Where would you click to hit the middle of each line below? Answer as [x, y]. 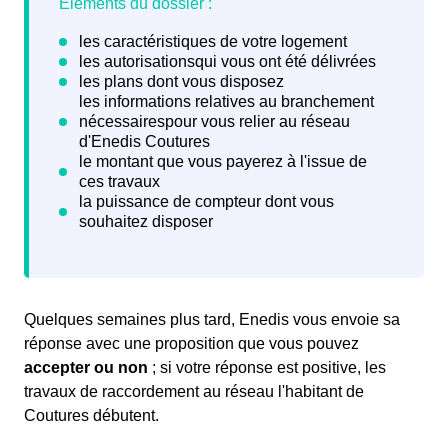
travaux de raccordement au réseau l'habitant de [194, 392]
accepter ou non [86, 368]
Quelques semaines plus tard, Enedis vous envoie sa [212, 320]
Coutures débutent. [91, 416]
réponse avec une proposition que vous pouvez [191, 344]
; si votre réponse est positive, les [267, 368]
